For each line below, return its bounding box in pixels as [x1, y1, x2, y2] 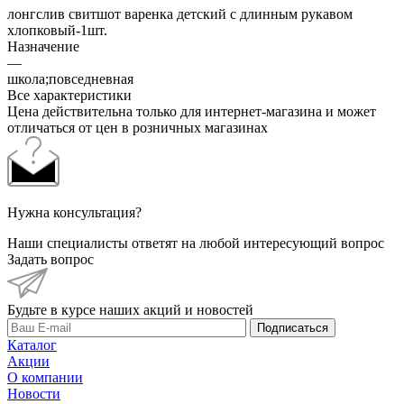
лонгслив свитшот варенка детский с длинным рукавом [7, 5, 353, 22]
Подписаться [257, 320, 328, 335]
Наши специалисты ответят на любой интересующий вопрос [7, 234, 384, 251]
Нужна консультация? [7, 204, 142, 220]
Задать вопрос [7, 251, 94, 267]
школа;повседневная [7, 70, 133, 87]
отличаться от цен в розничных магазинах [7, 119, 268, 135]
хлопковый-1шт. [7, 22, 107, 38]
